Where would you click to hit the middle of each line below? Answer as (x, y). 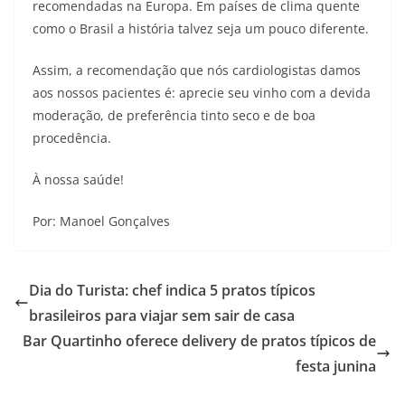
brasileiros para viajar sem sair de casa (162, 316)
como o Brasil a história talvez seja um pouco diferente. (201, 29)
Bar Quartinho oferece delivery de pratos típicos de (199, 341)
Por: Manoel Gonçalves (101, 221)
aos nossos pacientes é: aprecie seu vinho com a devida (202, 93)
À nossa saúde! (78, 180)
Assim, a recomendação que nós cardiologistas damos (197, 71)
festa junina (336, 367)
